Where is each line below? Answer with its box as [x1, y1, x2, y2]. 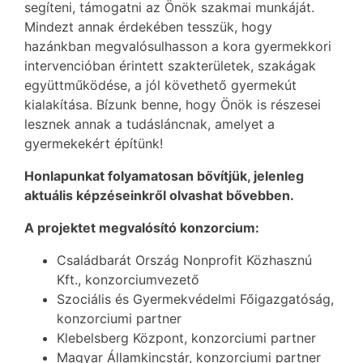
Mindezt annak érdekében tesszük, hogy [24, 19, 272, 35]
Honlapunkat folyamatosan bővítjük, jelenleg [24, 168, 304, 184]
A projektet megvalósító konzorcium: [24, 220, 259, 236]
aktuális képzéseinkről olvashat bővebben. [24, 187, 294, 203]
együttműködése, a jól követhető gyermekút [24, 77, 297, 93]
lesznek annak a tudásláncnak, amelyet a [24, 116, 275, 132]
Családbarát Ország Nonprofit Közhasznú [57, 252, 312, 268]
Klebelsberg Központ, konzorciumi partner [57, 330, 316, 346]
